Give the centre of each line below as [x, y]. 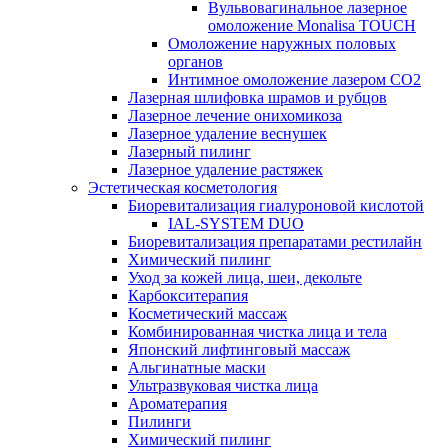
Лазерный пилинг [189, 151]
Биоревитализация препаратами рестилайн [275, 241]
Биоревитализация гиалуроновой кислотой [276, 205]
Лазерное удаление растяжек [225, 169]
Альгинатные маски [197, 367]
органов [195, 61]
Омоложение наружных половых [282, 43]
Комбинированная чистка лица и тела [257, 331]
